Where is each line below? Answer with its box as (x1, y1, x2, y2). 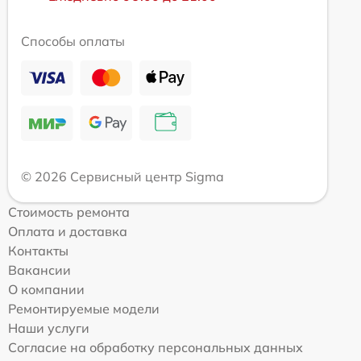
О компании (8, 281, 85, 298)
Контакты (8, 243, 68, 259)
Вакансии (8, 262, 71, 279)
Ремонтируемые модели (8, 301, 160, 317)
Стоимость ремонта (8, 204, 130, 221)
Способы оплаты (21, 33, 125, 50)
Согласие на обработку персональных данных (8, 339, 303, 356)
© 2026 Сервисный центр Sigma (21, 168, 224, 185)
